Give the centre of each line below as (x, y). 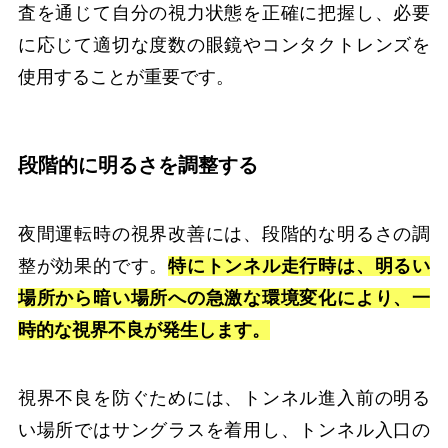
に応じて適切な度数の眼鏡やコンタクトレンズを (224, 44)
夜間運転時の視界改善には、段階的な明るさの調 (224, 234)
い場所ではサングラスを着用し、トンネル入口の (224, 430)
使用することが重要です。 (125, 76)
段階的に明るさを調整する (137, 164)
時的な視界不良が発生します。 (143, 330)
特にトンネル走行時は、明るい (299, 266)
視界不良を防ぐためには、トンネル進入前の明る (224, 398)
